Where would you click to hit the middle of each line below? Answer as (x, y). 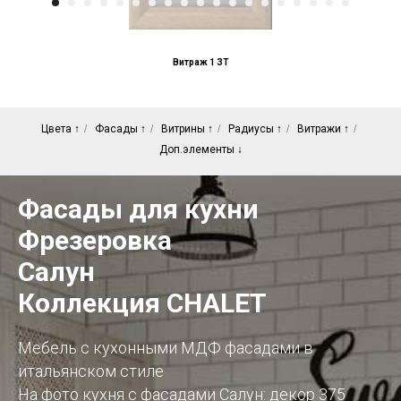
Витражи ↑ (323, 129)
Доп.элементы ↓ (200, 150)
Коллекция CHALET (142, 303)
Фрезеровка (95, 241)
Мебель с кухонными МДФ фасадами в (166, 348)
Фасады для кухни (138, 209)
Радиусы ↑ (255, 129)
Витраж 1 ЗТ (200, 63)
